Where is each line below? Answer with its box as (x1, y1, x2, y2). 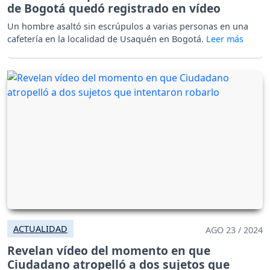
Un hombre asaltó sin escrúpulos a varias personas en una (7, 20, 248, 33)
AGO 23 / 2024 (206, 224, 263, 236)
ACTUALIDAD (13, 223, 67, 235)
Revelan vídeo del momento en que (7, 242, 210, 259)
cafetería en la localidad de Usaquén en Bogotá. (7, 33, 206, 45)
